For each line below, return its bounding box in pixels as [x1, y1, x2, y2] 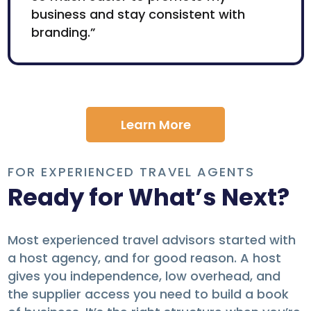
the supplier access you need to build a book [7, 285, 289, 303]
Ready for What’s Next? [7, 180, 289, 215]
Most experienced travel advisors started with [7, 231, 296, 249]
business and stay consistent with [31, 6, 245, 24]
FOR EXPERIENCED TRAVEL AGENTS [7, 163, 255, 181]
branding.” [31, 24, 96, 42]
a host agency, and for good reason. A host [7, 249, 281, 267]
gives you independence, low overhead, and [7, 267, 280, 285]
